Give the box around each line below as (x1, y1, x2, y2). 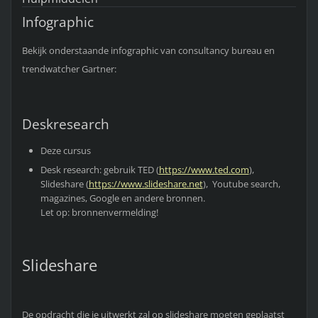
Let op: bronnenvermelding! (40, 206, 158, 219)
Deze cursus (40, 144, 91, 158)
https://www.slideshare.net (88, 177, 203, 191)
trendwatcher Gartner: (21, 62, 116, 76)
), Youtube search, (202, 177, 280, 191)
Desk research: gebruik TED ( (40, 163, 159, 177)
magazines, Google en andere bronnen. (40, 192, 205, 205)
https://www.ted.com (158, 163, 249, 177)
